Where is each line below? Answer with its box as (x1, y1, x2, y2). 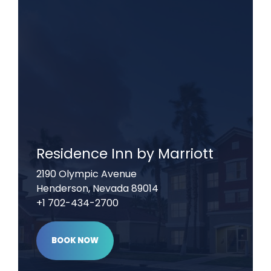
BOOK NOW (51, 235, 99, 247)
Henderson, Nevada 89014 (36, 181, 158, 196)
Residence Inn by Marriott (36, 144, 214, 164)
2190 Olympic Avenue (36, 167, 139, 181)
